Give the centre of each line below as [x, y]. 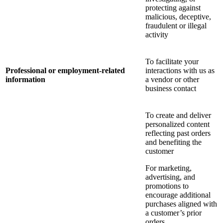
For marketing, [168, 168]
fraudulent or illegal [176, 26]
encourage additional [178, 195]
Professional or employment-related [65, 71]
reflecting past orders [178, 133]
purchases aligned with [181, 204]
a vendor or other [172, 80]
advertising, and [170, 177]
